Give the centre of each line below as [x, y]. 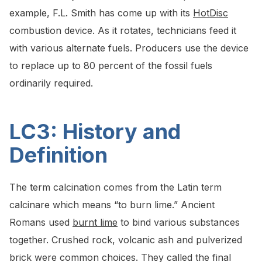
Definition [58, 155]
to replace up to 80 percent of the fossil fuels [111, 66]
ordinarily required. [51, 83]
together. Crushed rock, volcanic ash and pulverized [126, 240]
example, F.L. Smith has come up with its [101, 13]
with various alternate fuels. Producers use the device [129, 48]
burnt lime [95, 223]
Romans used [41, 223]
